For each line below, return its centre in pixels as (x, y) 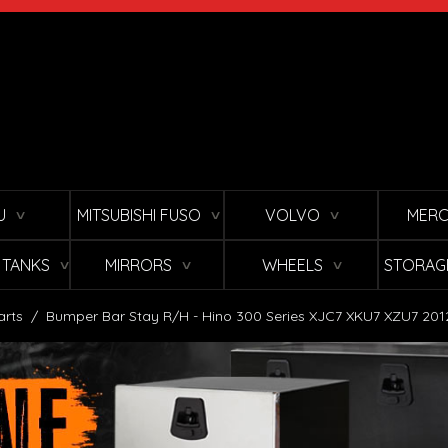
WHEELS (292, 265)
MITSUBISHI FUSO (138, 215)
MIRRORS (138, 265)
